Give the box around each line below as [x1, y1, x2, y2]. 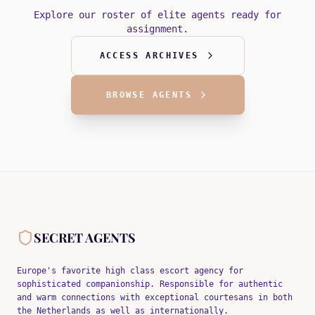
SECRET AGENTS [34, 229, 136, 247]
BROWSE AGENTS [105, 90, 193, 101]
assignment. [127, 23, 188, 35]
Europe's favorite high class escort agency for [17, 266, 243, 276]
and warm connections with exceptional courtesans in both [17, 292, 292, 303]
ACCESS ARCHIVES [99, 51, 199, 61]
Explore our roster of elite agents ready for [34, 9, 281, 21]
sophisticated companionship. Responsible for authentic [17, 279, 283, 290]
